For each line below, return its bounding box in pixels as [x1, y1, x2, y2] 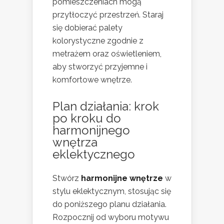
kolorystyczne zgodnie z [52, 35, 143, 45]
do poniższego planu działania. [52, 199, 166, 209]
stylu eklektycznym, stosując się [52, 186, 171, 196]
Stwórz [52, 173, 81, 183]
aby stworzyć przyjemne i [52, 61, 147, 71]
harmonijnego [52, 122, 130, 137]
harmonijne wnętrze [81, 173, 163, 183]
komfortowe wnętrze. [52, 74, 132, 84]
